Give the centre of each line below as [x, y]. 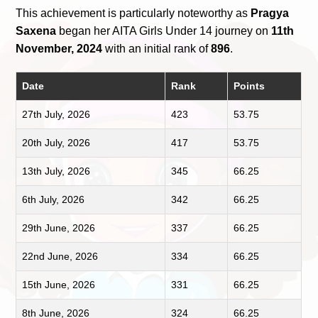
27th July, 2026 [56, 114]
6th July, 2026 [54, 199]
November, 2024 [59, 48]
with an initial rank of [157, 48]
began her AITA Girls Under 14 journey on [164, 31]
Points [250, 86]
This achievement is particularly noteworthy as [133, 13]
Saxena [36, 31]
